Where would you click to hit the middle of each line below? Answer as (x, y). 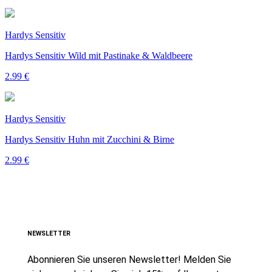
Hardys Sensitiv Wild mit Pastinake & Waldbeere (99, 55)
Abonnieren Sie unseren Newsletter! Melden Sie (129, 259)
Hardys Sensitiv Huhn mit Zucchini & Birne (90, 139)
